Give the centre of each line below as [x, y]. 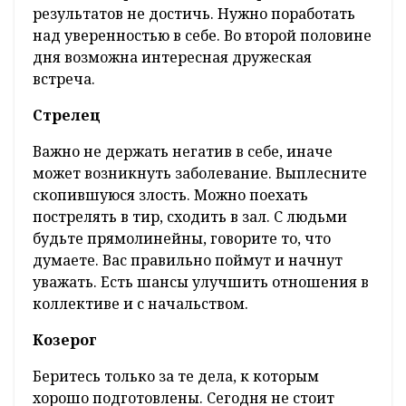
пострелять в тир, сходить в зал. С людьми [190, 217]
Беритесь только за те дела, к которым [176, 377]
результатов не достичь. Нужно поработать [194, 14]
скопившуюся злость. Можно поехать [170, 195]
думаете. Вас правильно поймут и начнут [188, 261]
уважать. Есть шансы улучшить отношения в [201, 282]
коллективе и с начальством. [140, 304]
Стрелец [67, 116]
